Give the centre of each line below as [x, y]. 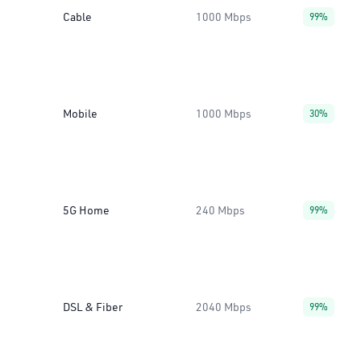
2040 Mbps [224, 307]
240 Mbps [220, 210]
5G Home [86, 210]
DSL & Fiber [93, 307]
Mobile [80, 114]
